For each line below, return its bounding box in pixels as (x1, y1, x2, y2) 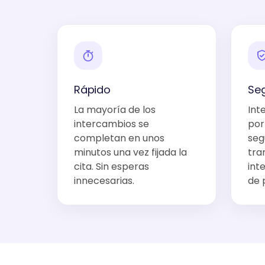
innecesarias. (74, 174, 134, 188)
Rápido (74, 82, 111, 97)
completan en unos (74, 131, 164, 145)
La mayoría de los (74, 103, 156, 117)
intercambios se (74, 117, 149, 131)
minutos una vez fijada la (74, 146, 187, 159)
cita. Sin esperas (74, 160, 149, 173)
